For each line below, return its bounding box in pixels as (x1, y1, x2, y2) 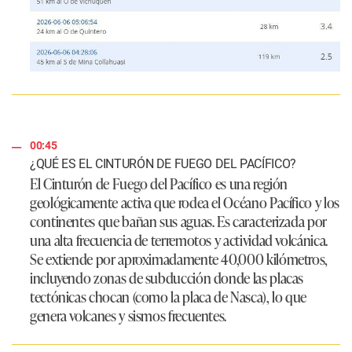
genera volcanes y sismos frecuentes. (30, 304, 227, 325)
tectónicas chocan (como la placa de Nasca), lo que (30, 285, 307, 306)
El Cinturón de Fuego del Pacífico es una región (30, 172, 288, 193)
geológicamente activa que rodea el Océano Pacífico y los (30, 191, 339, 212)
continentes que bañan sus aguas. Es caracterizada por (30, 210, 327, 231)
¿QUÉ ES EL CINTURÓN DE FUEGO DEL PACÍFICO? (30, 156, 296, 171)
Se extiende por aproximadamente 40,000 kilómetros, (30, 247, 328, 269)
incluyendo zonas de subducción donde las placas (30, 266, 304, 288)
